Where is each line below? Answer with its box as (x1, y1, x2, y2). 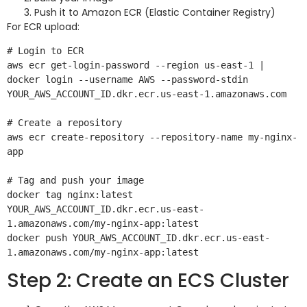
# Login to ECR (7, 45, 84, 57)
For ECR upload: (7, 19, 79, 34)
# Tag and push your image (7, 175, 144, 186)
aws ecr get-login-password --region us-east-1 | (7, 60, 265, 71)
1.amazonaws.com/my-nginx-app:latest (7, 218, 199, 230)
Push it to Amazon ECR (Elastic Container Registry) (34, 5, 275, 19)
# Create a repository (7, 117, 122, 129)
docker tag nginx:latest (7, 189, 133, 201)
